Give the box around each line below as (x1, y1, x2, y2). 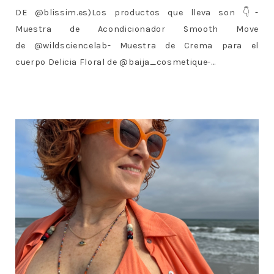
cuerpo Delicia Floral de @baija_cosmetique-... (15, 56, 216, 67)
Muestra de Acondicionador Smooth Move (15, 23, 259, 34)
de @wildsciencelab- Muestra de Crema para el (15, 40, 259, 51)
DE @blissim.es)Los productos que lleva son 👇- (15, 7, 259, 18)
